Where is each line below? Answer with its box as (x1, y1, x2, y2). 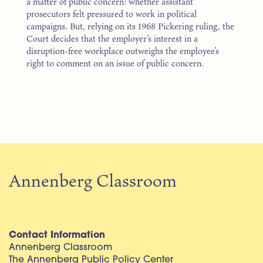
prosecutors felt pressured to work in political (26, 8, 197, 21)
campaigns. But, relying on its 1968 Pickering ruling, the (26, 20, 234, 33)
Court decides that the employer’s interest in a (26, 32, 198, 45)
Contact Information (9, 231, 105, 241)
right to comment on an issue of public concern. (26, 57, 204, 70)
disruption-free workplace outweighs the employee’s (26, 45, 219, 58)
